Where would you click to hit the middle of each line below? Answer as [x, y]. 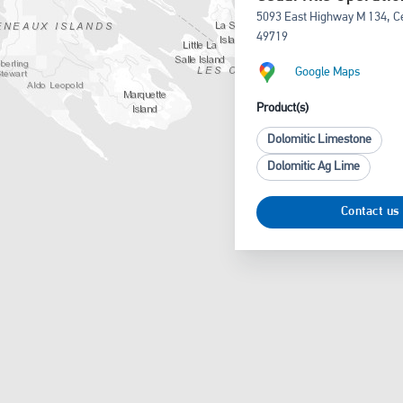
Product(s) [282, 108]
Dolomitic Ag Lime [313, 167]
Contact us [370, 212]
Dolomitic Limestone [319, 140]
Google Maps [326, 73]
